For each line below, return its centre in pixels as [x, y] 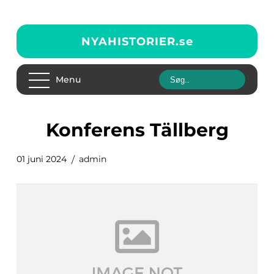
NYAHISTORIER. [130, 41]
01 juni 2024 [42, 159]
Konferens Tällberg [143, 130]
